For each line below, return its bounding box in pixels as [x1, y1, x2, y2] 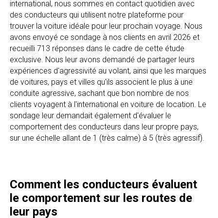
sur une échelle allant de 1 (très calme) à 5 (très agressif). [10, 133, 204, 143]
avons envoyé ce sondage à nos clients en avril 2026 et [10, 33, 200, 42]
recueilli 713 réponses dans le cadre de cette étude [10, 44, 184, 53]
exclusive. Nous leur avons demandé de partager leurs [10, 55, 195, 64]
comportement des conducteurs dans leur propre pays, [10, 122, 199, 131]
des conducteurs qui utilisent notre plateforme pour [10, 10, 183, 19]
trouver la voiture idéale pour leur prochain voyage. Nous [10, 21, 202, 31]
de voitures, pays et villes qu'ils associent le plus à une [10, 77, 193, 87]
